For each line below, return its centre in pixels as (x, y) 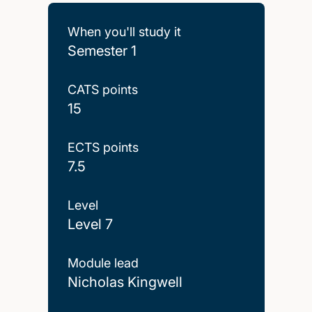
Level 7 (90, 224)
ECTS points (103, 147)
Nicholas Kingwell (125, 282)
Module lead (103, 263)
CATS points (102, 89)
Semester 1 (102, 50)
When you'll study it (124, 31)
